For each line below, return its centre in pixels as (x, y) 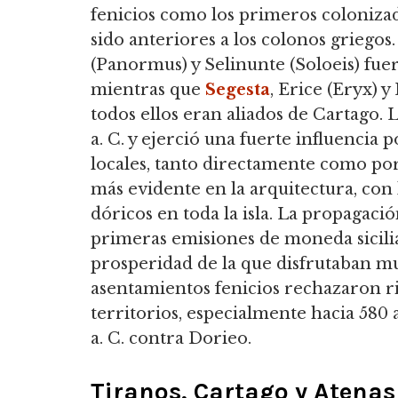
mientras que (148, 89)
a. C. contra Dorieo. (171, 338)
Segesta (238, 89)
